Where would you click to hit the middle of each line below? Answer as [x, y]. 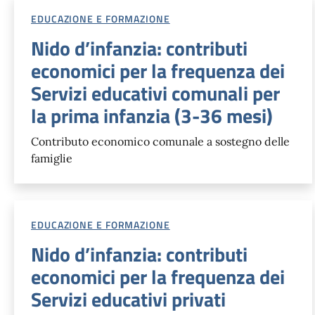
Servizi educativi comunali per [155, 93]
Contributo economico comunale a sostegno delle [160, 141]
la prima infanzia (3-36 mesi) [152, 115]
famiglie [52, 158]
